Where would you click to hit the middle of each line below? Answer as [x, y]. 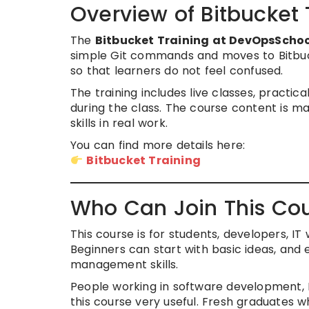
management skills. [124, 265]
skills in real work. [119, 123]
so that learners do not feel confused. [177, 71]
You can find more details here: [158, 145]
